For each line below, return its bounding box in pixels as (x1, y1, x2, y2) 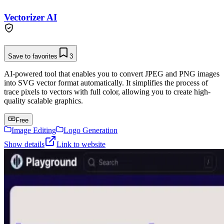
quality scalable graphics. (4, 96, 83, 105)
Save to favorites (8, 52, 57, 60)
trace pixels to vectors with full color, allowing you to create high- (4, 87, 210, 96)
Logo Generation (63, 126, 117, 135)
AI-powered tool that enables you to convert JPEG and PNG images (4, 69, 219, 78)
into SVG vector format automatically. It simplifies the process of (4, 78, 208, 87)
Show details (4, 140, 44, 149)
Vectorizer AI (4, 12, 57, 23)
